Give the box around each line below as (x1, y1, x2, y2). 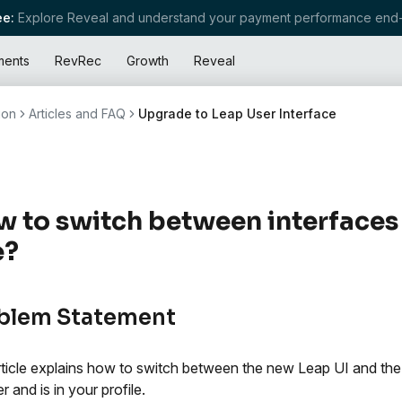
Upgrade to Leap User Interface (138, 106, 336, 121)
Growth (127, 53, 169, 68)
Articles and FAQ (29, 106, 126, 121)
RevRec (55, 53, 101, 68)
